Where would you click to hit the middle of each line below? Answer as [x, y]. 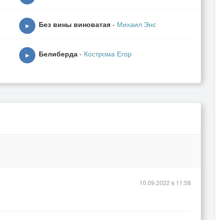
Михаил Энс [137, 24]
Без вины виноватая [75, 24]
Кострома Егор [108, 54]
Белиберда [58, 54]
